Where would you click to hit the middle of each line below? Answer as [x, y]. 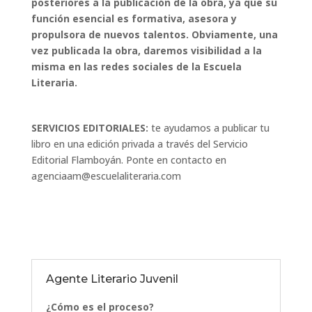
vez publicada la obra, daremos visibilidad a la [146, 51]
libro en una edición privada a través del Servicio [139, 144]
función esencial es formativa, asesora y [134, 19]
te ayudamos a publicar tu [210, 128]
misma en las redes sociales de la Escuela [136, 67]
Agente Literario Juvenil [112, 279]
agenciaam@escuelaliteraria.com [106, 176]
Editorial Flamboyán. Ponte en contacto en [128, 160]
